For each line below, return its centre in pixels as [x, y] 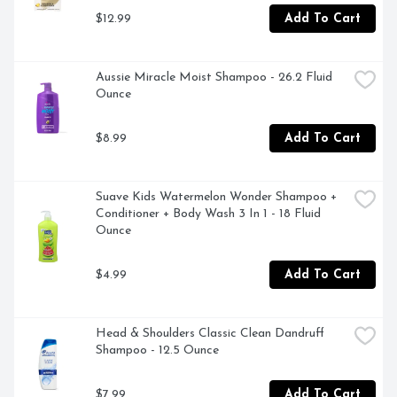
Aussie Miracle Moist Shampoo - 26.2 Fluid [214, 78]
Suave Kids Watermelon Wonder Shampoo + [216, 198]
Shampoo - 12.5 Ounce [157, 351]
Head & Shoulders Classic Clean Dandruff [210, 334]
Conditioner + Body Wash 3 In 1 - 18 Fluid [208, 214]
